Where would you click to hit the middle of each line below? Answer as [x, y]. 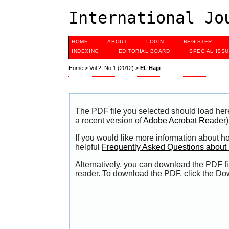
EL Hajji [151, 68]
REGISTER [198, 42]
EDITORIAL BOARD [144, 51]
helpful [89, 147]
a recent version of [109, 121]
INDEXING [85, 51]
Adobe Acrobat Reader [185, 121]
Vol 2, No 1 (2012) [112, 68]
